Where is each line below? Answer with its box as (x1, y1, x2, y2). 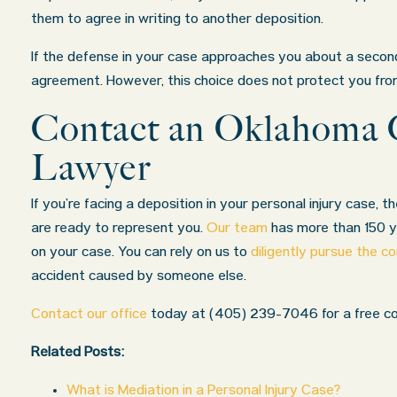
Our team (206, 221, 268, 238)
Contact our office (31, 307, 147, 324)
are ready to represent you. (31, 221, 206, 238)
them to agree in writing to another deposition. (31, 12, 323, 29)
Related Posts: (31, 345, 124, 362)
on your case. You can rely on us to (31, 245, 251, 262)
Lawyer (31, 146, 152, 189)
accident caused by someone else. (31, 269, 246, 286)
